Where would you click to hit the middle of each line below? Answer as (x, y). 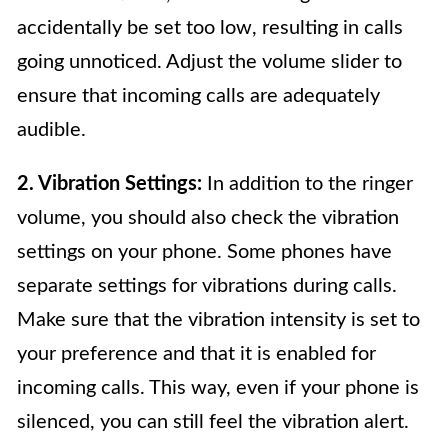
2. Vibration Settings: (109, 183)
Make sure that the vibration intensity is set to (218, 319)
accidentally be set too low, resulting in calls (210, 27)
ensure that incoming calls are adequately (198, 95)
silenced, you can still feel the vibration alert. (213, 421)
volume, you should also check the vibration (208, 217)
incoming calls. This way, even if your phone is (218, 387)
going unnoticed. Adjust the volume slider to (209, 61)
